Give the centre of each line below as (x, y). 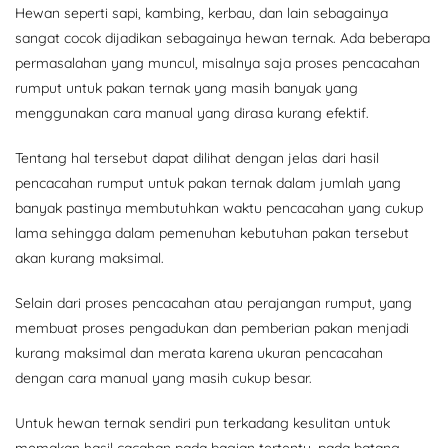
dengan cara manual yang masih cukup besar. (163, 378)
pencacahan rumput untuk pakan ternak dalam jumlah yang (208, 183)
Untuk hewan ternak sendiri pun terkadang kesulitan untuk (202, 423)
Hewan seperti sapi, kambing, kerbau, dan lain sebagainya (201, 13)
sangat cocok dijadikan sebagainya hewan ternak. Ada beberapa (222, 38)
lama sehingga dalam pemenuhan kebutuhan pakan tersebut (212, 233)
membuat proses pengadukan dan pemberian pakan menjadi (212, 328)
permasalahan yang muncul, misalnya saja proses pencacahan (217, 63)
